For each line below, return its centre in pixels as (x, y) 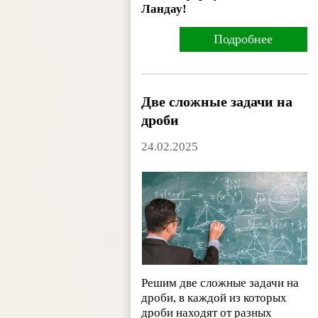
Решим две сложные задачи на (220, 283)
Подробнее (243, 39)
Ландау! (164, 9)
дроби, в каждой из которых (214, 297)
